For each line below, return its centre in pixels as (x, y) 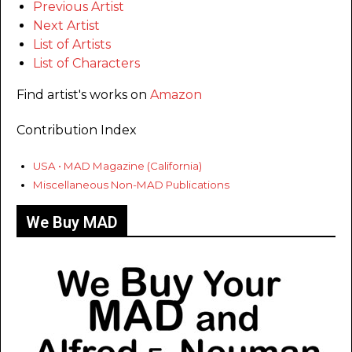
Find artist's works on (83, 95)
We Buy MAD (72, 222)
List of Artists (72, 45)
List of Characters (86, 64)
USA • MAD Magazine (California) (117, 166)
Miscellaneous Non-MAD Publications (131, 185)
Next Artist (66, 26)
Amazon (176, 95)
